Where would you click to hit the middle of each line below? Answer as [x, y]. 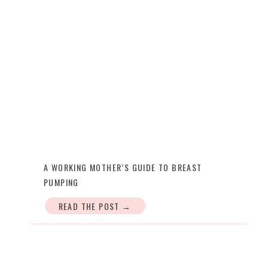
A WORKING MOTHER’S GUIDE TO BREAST [123, 167]
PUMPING [61, 182]
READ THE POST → [95, 206]
